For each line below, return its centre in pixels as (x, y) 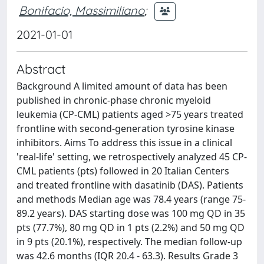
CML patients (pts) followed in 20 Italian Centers (123, 171)
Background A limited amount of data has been (122, 86)
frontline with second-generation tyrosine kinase (126, 128)
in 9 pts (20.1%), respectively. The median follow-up (129, 242)
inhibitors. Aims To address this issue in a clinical (124, 143)
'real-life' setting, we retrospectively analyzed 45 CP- (132, 157)
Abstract (41, 69)
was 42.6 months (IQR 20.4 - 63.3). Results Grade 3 (127, 256)
